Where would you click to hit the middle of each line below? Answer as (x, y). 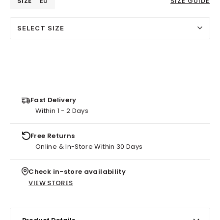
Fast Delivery (54, 100)
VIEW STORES (51, 183)
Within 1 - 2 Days (62, 110)
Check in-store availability (77, 171)
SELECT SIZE (41, 28)
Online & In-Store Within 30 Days (89, 146)
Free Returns (53, 136)
